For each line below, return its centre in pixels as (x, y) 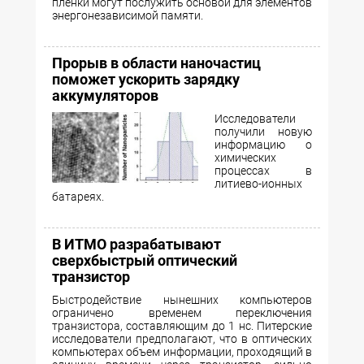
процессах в (263, 171)
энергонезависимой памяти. (128, 16)
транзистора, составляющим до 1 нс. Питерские (182, 326)
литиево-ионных (258, 184)
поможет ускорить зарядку (146, 80)
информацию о (263, 145)
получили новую (263, 132)
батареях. (78, 197)
